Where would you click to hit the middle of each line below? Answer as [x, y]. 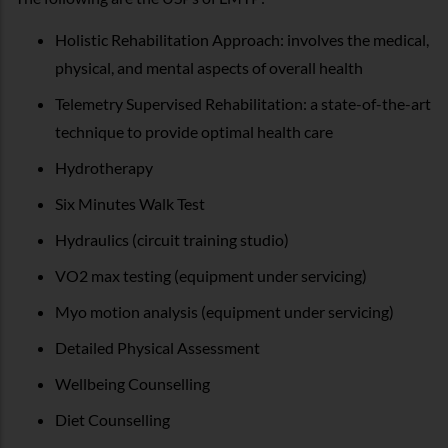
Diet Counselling [112, 419]
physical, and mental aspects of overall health [209, 67]
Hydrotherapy [104, 167]
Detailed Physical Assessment [157, 347]
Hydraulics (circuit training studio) [172, 239]
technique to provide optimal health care [194, 131]
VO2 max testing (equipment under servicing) [211, 275]
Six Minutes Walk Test [130, 203]
